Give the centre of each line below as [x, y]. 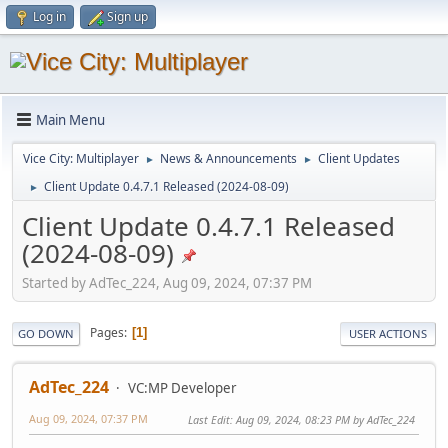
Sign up [127, 16]
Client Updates [359, 158]
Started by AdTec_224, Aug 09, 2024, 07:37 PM [167, 282]
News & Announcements [228, 158]
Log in [49, 16]
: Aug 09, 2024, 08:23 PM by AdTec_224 [322, 419]
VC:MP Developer [182, 387]
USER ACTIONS [388, 333]
